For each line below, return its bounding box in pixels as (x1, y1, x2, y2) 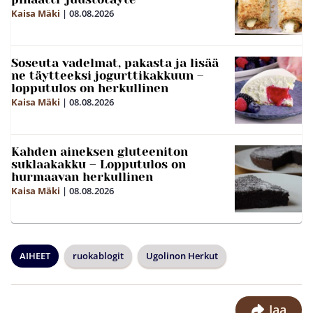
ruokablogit (73, 249, 124, 263)
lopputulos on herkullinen (11, 81, 168, 96)
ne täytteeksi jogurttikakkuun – (11, 68, 204, 83)
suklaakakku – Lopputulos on (11, 157, 186, 172)
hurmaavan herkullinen (11, 170, 153, 184)
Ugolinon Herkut (146, 249, 218, 263)
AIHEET (20, 249, 50, 263)
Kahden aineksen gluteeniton (11, 145, 188, 159)
